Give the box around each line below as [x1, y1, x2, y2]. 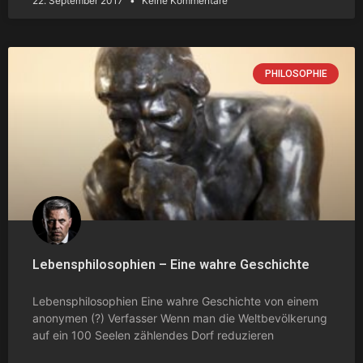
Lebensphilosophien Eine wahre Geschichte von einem [32, 293, 318, 308]
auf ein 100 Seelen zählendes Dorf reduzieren [32, 327, 274, 342]
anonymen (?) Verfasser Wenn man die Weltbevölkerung [32, 310, 327, 325]
